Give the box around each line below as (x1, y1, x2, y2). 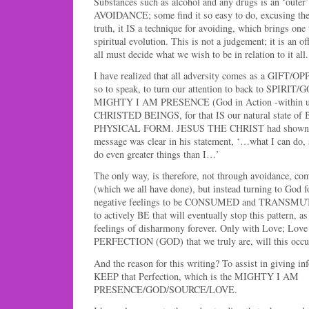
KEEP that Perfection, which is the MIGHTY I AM (94, 269, 299, 283)
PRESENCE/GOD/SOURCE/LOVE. (94, 282, 237, 296)
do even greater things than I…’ (94, 148, 219, 161)
